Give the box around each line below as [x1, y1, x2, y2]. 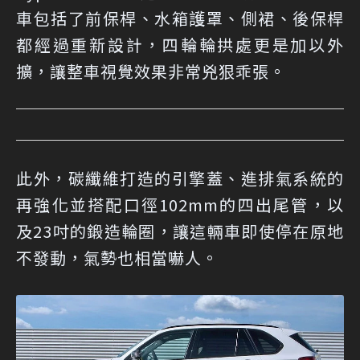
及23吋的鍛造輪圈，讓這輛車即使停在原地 [16, 219, 344, 243]
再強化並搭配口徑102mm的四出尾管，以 [16, 192, 344, 216]
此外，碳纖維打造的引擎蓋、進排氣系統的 [16, 166, 344, 190]
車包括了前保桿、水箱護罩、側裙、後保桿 [16, 6, 344, 30]
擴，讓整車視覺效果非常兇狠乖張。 [16, 59, 286, 83]
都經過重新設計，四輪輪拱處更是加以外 [16, 32, 344, 56]
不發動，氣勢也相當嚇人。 [16, 245, 219, 269]
